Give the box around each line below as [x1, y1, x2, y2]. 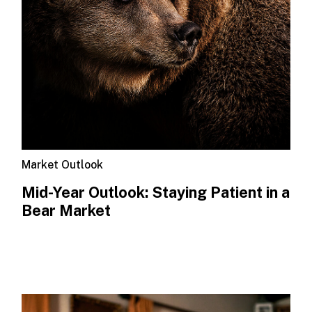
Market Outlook [22, 157, 104, 171]
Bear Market [22, 201, 111, 220]
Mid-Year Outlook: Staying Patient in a [22, 183, 290, 202]
